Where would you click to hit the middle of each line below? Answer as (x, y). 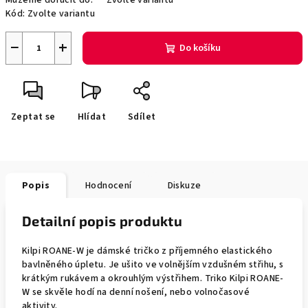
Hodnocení (109, 186)
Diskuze (184, 186)
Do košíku (200, 48)
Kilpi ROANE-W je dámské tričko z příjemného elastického (147, 251)
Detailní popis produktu (102, 221)
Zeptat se (33, 117)
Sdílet (142, 117)
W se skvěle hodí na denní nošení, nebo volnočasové (136, 292)
